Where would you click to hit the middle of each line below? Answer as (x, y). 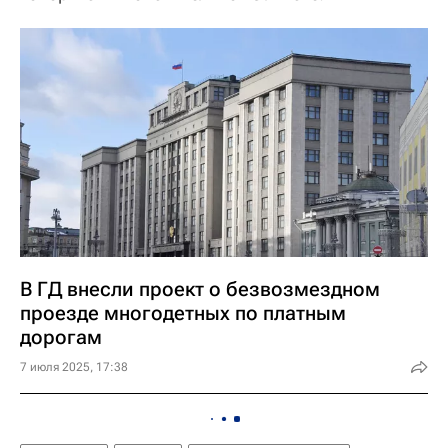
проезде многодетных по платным (183, 313)
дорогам (61, 337)
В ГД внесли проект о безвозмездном (200, 289)
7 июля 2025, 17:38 (74, 367)
